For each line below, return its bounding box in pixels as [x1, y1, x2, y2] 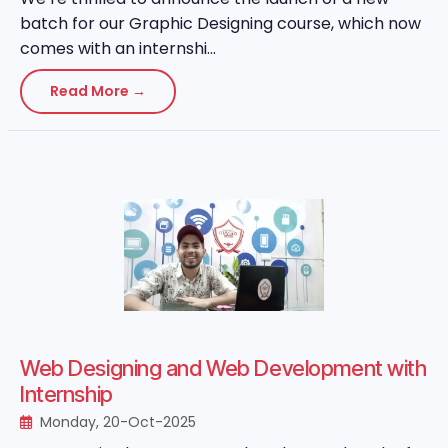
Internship [20, 381, 113, 407]
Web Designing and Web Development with [20, 355, 427, 381]
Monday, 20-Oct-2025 [36, 412, 196, 432]
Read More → [50, 81, 146, 101]
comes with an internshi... [20, 37, 216, 60]
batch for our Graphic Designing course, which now [20, 12, 421, 35]
